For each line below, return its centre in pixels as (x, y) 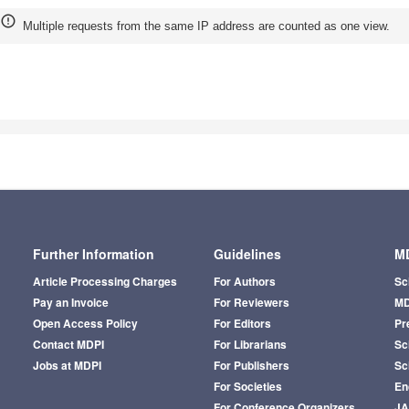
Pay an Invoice (70, 303)
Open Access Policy (85, 324)
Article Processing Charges (105, 282)
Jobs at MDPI (67, 366)
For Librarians (250, 345)
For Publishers (251, 366)
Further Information (93, 254)
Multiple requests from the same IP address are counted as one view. (206, 26)
